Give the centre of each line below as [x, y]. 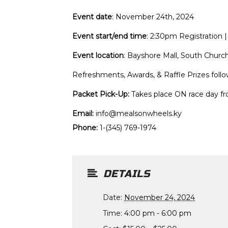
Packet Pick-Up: [101, 94]
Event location [98, 56]
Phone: [85, 128]
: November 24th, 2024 [153, 17]
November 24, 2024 [160, 198]
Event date [92, 17]
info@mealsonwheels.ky [139, 114]
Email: [83, 114]
